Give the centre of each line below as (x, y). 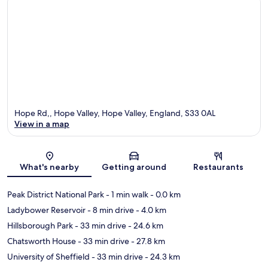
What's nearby (50, 167)
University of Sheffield (48, 257)
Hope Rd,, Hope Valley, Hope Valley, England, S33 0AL (115, 113)
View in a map (42, 124)
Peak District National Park (56, 195)
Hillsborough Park (40, 226)
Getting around (134, 167)
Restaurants (219, 167)
